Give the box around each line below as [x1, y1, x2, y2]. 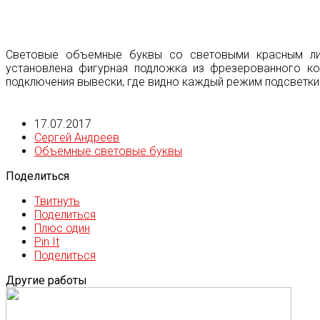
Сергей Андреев [34, 131, 119, 145]
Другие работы [6, 274, 87, 288]
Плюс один [34, 221, 90, 236]
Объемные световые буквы [34, 144, 182, 159]
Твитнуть [34, 194, 80, 209]
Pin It [34, 235, 59, 249]
